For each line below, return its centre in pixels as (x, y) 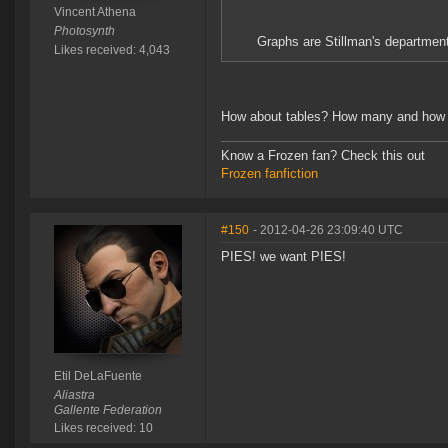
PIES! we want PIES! (283, 257)
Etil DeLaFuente (97, 376)
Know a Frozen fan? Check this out (323, 156)
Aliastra (74, 395)
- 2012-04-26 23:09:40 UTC (328, 230)
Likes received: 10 (103, 428)
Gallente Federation (107, 410)
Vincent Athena (94, 12)
